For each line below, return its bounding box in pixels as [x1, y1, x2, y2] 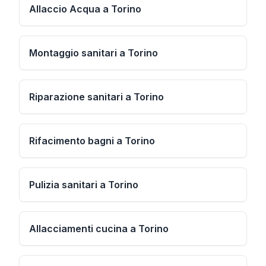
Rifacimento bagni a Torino [29, 135, 155, 147]
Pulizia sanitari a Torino [29, 179, 138, 191]
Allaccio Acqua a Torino [29, 3, 141, 15]
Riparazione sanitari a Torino [29, 91, 164, 103]
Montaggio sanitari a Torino [29, 47, 158, 59]
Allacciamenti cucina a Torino [29, 223, 169, 235]
